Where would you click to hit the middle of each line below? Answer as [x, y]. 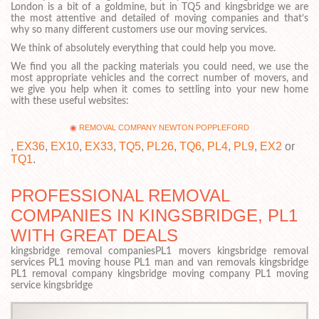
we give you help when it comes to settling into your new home [159, 89]
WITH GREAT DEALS [94, 236]
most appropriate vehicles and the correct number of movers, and [159, 78]
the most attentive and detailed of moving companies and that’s [159, 18]
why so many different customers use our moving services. [139, 30]
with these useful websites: [70, 101]
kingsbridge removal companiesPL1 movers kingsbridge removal [159, 252]
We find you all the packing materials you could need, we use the [159, 67]
